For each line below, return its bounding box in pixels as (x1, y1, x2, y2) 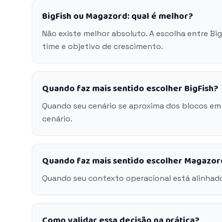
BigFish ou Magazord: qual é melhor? (42, 9, 193, 23)
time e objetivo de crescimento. (42, 41, 163, 52)
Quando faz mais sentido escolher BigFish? (42, 82, 218, 96)
